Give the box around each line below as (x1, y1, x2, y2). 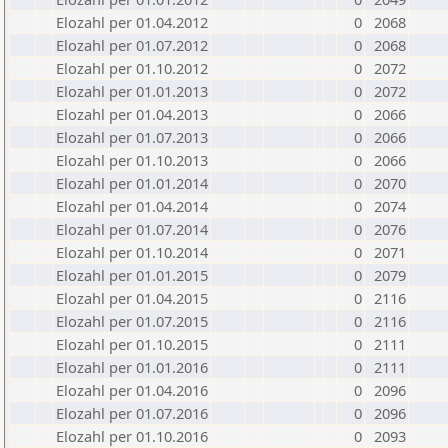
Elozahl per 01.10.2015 (56, 334, 208, 354)
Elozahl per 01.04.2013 (56, 104, 208, 124)
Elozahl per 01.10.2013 (56, 150, 208, 170)
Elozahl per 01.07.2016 (56, 403, 208, 423)
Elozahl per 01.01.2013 (56, 81, 208, 101)
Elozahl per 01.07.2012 (56, 35, 208, 55)
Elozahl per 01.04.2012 (56, 12, 208, 32)
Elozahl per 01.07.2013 (56, 127, 208, 147)
